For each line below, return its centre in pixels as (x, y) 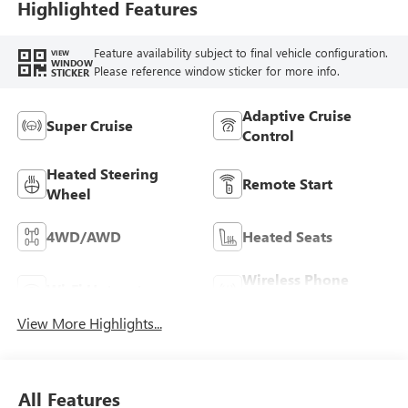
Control (268, 135)
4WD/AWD (83, 236)
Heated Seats (287, 236)
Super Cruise (89, 125)
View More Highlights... (89, 322)
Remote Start (287, 183)
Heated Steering (102, 173)
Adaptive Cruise (297, 115)
